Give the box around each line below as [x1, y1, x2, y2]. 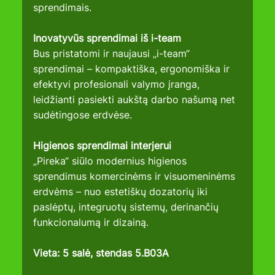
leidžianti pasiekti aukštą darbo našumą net [33, 93, 239, 106]
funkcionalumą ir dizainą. [33, 216, 149, 229]
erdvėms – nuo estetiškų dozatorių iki [33, 185, 211, 198]
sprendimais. [33, 1, 92, 14]
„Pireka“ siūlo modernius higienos [33, 155, 190, 168]
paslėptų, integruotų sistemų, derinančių [33, 201, 222, 214]
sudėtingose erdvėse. [33, 109, 133, 122]
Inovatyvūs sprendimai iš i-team [33, 32, 182, 45]
